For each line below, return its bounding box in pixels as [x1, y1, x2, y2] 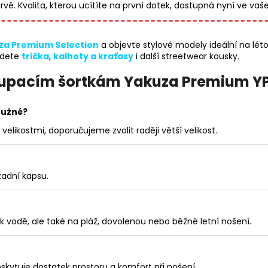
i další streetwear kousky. [133, 50, 239, 63]
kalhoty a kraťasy [53, 50, 133, 63]
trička [22, 50, 49, 63]
